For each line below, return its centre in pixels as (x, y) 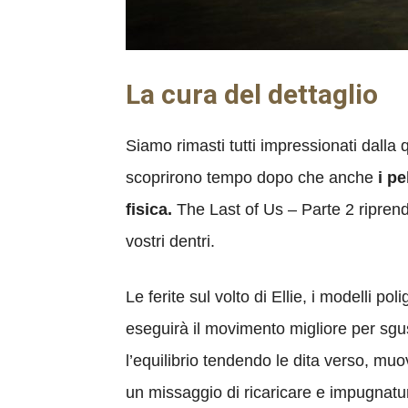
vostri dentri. (170, 241)
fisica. (149, 209)
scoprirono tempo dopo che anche (252, 178)
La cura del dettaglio (252, 94)
